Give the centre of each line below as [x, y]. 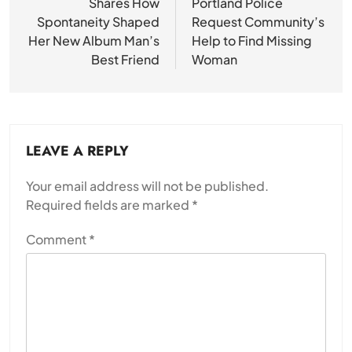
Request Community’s [258, 21]
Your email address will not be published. [147, 185]
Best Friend [125, 59]
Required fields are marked [109, 204]
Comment [57, 239]
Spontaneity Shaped [98, 21]
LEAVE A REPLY [77, 150]
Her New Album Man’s [94, 40]
